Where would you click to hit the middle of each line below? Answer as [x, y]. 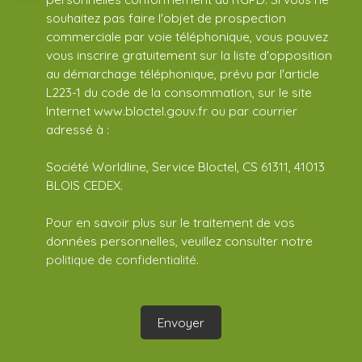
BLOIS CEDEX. [84, 185]
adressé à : [78, 130]
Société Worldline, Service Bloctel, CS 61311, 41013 [185, 167]
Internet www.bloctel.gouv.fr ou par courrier [172, 111]
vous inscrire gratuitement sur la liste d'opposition [189, 55]
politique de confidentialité [121, 260]
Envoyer [181, 322]
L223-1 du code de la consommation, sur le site [179, 93]
